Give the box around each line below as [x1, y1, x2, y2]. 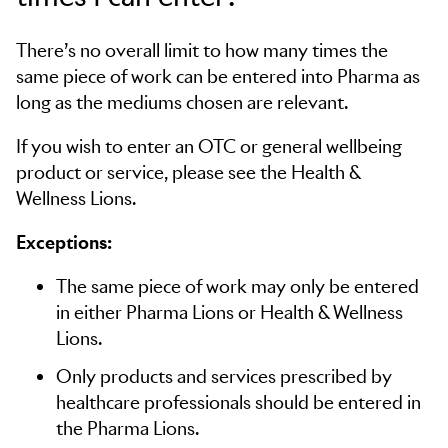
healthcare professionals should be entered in [56, 391, 421, 414]
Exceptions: [16, 231, 112, 254]
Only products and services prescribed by [56, 365, 392, 388]
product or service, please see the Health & [16, 161, 360, 184]
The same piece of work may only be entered [56, 275, 419, 298]
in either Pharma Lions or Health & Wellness [56, 301, 403, 324]
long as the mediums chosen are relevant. [16, 91, 348, 114]
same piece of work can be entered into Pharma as [16, 65, 420, 88]
